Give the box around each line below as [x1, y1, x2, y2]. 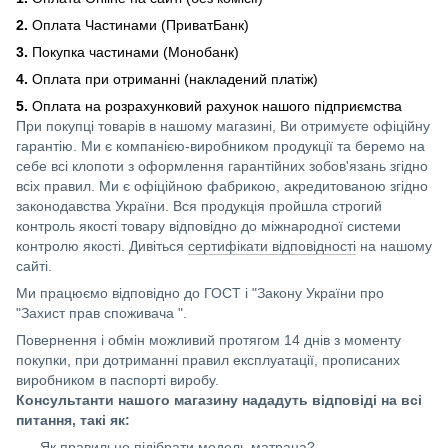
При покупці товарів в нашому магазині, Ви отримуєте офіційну [16, 117, 430, 134]
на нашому [356, 237, 432, 254]
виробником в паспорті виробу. [16, 371, 219, 388]
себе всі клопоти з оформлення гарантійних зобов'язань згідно [16, 157, 428, 174]
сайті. [16, 257, 52, 274]
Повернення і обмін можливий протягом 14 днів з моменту [16, 331, 401, 348]
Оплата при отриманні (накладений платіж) [32, 70, 318, 87]
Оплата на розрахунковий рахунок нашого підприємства [32, 97, 402, 114]
